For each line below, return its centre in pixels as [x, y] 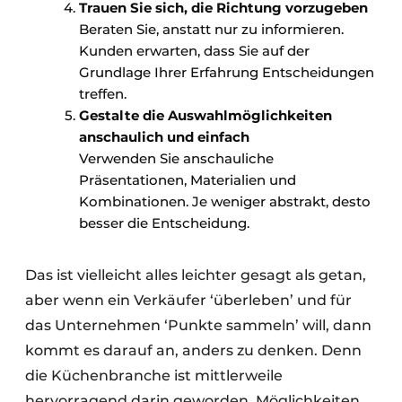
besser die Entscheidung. [164, 223]
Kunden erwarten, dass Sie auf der [194, 51]
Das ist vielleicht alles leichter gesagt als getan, [196, 275]
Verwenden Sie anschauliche [176, 159]
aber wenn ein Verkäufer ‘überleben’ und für [188, 301]
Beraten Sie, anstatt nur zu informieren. [211, 30]
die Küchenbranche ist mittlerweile [154, 376]
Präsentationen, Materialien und [188, 180]
